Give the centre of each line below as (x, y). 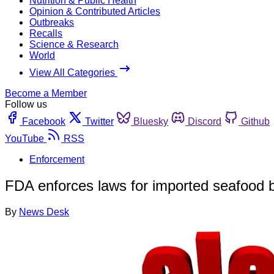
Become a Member (46, 93)
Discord (205, 121)
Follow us (26, 104)
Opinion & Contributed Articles (95, 11)
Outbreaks (52, 22)
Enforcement (57, 159)
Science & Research (74, 44)
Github (255, 121)
